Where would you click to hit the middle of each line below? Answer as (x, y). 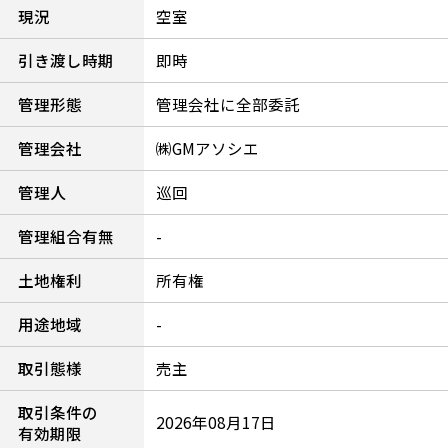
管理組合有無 (65, 236)
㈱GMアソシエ (207, 148)
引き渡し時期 (65, 60)
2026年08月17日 (215, 422)
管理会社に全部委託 (227, 104)
